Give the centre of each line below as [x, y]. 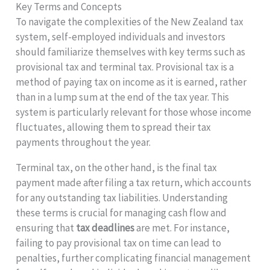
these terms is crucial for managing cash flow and [121, 212]
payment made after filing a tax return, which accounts [134, 182]
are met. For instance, [182, 228]
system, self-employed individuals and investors [121, 36]
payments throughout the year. [83, 142]
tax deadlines [105, 228]
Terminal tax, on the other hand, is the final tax [117, 167]
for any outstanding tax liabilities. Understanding [122, 197]
